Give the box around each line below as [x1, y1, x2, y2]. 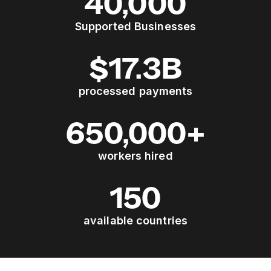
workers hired [98, 149, 173, 162]
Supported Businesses [74, 19, 197, 33]
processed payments [78, 84, 193, 97]
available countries [83, 214, 188, 227]
